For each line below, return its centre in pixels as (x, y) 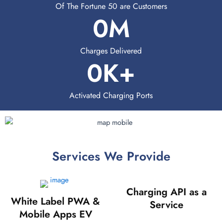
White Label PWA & (55, 201)
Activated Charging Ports (111, 96)
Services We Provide (111, 156)
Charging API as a (166, 192)
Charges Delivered (111, 51)
